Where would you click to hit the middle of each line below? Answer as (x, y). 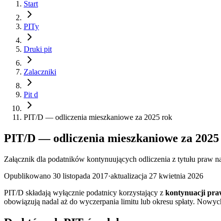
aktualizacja (129, 176)
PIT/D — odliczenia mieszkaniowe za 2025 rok (98, 117)
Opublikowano (27, 176)
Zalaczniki (40, 72)
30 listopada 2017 (80, 176)
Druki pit (38, 49)
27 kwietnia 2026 (176, 176)
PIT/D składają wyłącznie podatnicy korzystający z (85, 192)
